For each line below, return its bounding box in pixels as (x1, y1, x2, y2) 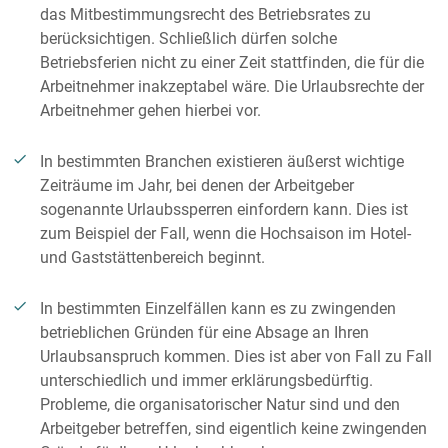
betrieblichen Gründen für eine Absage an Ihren (40, 323, 369, 342)
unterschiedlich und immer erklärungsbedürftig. (40, 371, 373, 390)
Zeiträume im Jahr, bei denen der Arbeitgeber (40, 176, 354, 195)
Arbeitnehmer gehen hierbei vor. (40, 101, 261, 120)
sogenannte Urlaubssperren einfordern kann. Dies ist (40, 200, 408, 219)
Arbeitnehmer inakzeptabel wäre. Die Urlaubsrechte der (40, 77, 424, 96)
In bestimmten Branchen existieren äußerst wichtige (40, 152, 404, 171)
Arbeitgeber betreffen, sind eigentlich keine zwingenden (40, 419, 427, 438)
